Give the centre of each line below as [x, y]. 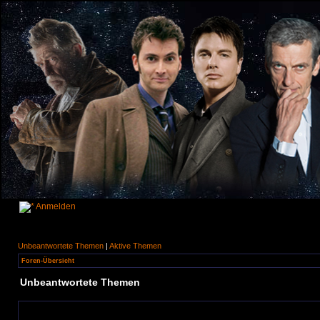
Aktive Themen [135, 246]
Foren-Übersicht [48, 261]
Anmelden [55, 206]
